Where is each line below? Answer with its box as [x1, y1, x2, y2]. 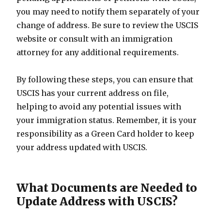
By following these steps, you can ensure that [16, 75, 194, 84]
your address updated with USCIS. [16, 142, 148, 152]
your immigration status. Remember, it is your [16, 115, 197, 125]
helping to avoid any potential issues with [16, 102, 182, 111]
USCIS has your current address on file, [16, 88, 169, 98]
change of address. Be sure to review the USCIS [16, 20, 199, 30]
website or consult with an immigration [16, 34, 173, 44]
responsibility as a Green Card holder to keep [16, 129, 195, 139]
